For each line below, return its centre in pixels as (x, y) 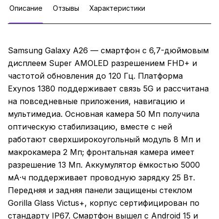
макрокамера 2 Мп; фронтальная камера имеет (101, 152)
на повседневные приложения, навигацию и (96, 101)
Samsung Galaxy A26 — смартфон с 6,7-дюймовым (108, 51)
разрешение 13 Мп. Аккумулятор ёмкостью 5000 (104, 165)
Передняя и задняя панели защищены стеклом (100, 190)
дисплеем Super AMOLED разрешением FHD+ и (102, 63)
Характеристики (117, 8)
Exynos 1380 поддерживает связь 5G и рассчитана (108, 89)
